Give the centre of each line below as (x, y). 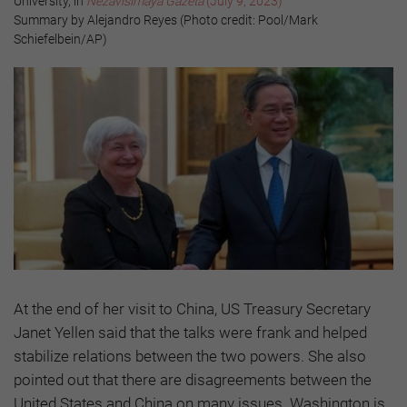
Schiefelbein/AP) (60, 40)
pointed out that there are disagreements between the (193, 380)
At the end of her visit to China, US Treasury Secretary (192, 309)
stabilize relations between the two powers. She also (190, 357)
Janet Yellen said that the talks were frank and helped (190, 333)
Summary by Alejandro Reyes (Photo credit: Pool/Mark (166, 20)
